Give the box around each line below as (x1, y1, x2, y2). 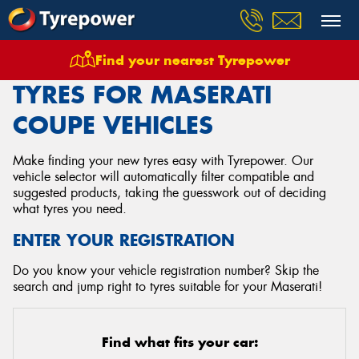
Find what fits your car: (101, 333, 258, 351)
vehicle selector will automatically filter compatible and (13, 168, 314, 185)
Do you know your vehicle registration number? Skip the (13, 262, 319, 279)
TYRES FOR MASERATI (13, 79, 272, 110)
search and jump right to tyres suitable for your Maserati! (13, 278, 322, 295)
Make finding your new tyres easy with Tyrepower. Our (13, 152, 313, 169)
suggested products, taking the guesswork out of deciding (13, 184, 326, 201)
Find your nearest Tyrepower (95, 51, 290, 69)
